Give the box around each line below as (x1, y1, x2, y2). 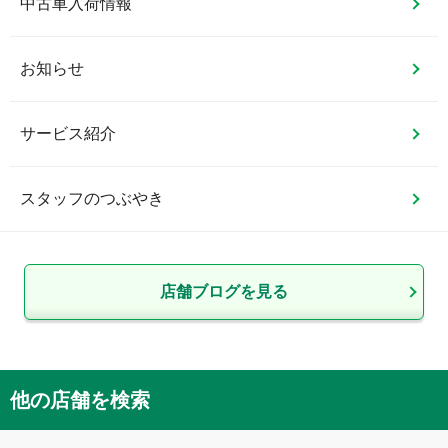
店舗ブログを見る (160, 282, 288, 300)
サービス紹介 (20, 124, 116, 142)
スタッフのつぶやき (20, 189, 164, 207)
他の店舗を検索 (10, 388, 150, 411)
